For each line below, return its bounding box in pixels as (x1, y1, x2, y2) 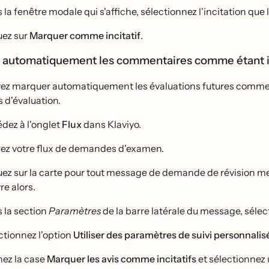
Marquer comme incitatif (29, 29, 141, 42)
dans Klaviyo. (82, 118, 141, 131)
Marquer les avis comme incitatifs (47, 253, 196, 265)
